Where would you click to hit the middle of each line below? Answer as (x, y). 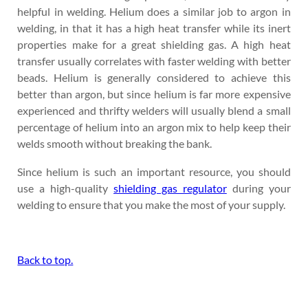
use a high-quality (66, 188)
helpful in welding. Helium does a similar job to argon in (154, 12)
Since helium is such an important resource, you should (154, 171)
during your (258, 188)
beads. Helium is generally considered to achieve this (154, 78)
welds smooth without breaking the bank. (115, 144)
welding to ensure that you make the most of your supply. (152, 204)
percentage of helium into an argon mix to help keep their (154, 127)
